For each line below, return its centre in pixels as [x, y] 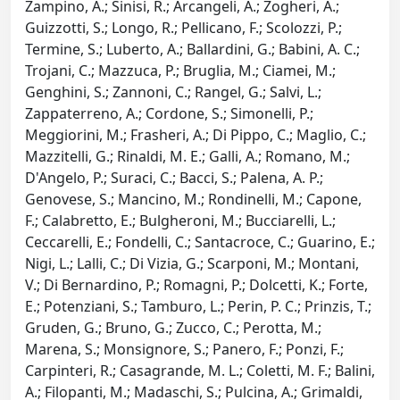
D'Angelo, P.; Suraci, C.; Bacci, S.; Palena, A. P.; [174, 178]
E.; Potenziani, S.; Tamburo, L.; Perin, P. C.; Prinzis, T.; [198, 307]
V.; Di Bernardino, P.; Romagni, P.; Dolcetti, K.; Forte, [196, 285]
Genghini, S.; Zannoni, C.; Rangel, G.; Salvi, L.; [173, 92]
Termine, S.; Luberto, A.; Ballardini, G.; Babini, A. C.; [192, 50]
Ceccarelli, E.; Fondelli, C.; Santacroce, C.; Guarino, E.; [200, 242]
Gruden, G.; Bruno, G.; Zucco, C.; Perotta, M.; [173, 328]
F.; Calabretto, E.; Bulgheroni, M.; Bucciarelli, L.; [180, 221]
